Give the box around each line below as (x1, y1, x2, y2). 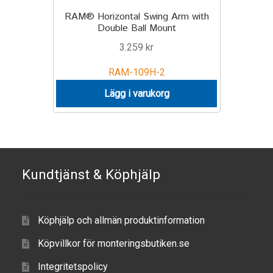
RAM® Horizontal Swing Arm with (64, 10, 209, 24)
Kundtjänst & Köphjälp (22, 166, 160, 183)
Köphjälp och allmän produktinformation (37, 214, 205, 226)
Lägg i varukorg (104, 87, 169, 99)
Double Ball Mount (97, 21, 176, 36)
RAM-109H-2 (108, 66, 165, 79)
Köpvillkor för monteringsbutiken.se (37, 237, 190, 249)
